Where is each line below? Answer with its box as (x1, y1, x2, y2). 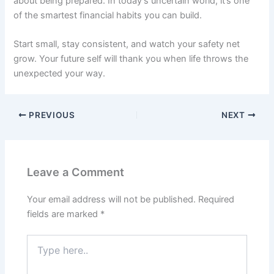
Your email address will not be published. (27, 193, 196, 205)
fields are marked (27, 208, 101, 220)
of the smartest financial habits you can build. (13, 9, 202, 21)
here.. (26, 246, 50, 257)
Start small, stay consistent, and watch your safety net (13, 39, 240, 50)
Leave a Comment (27, 165, 125, 179)
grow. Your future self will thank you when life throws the (13, 53, 249, 65)
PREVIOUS (26, 109, 75, 120)
